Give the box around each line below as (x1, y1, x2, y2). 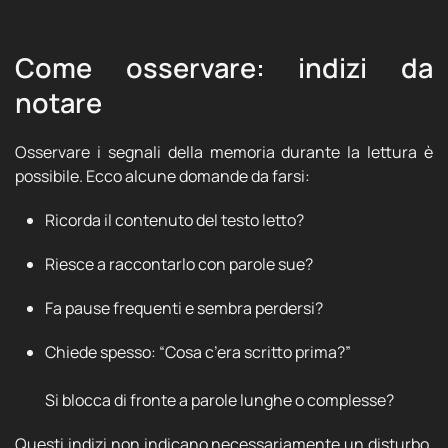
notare (15, 84, 102, 121)
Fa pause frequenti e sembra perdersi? (45, 297, 323, 319)
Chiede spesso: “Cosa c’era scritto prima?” (45, 341, 351, 363)
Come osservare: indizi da (15, 49, 433, 86)
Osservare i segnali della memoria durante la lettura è (15, 141, 433, 163)
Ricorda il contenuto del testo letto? (45, 209, 304, 231)
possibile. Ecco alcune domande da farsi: (15, 165, 310, 187)
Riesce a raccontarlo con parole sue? (45, 253, 313, 275)
